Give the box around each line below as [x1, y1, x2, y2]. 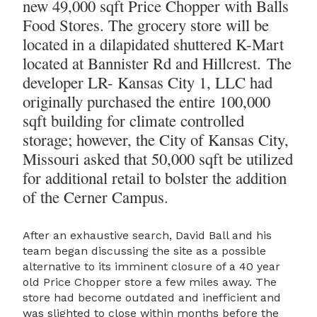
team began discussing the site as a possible [23, 243, 266, 258]
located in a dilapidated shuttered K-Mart [23, 33, 284, 55]
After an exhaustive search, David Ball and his [23, 228, 272, 242]
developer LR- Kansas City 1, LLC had [23, 71, 272, 93]
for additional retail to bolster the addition [23, 167, 287, 189]
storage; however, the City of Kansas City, [23, 129, 289, 151]
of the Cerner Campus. [23, 186, 168, 208]
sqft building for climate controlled [23, 110, 244, 132]
